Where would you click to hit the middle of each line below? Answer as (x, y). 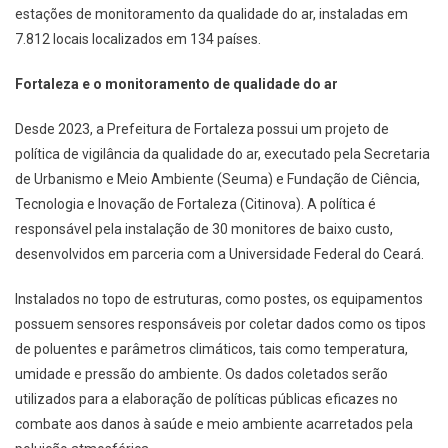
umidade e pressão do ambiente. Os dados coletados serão (201, 374)
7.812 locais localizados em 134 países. (138, 39)
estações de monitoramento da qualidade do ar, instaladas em (211, 14)
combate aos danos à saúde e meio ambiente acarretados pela (214, 424)
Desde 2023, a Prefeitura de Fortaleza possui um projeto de (202, 129)
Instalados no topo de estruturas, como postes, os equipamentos (219, 299)
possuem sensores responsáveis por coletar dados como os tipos (220, 324)
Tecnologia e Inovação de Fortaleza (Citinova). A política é (195, 204)
